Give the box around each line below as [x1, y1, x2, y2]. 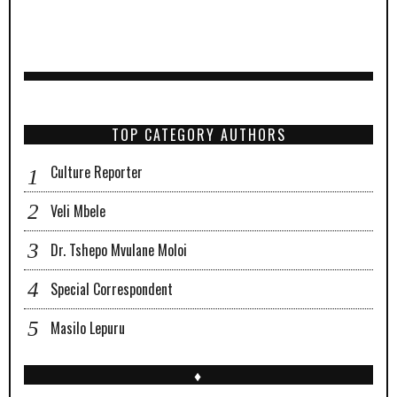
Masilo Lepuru [51, 317, 125, 339]
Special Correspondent [51, 278, 173, 300]
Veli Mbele [51, 200, 105, 222]
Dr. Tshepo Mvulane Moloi [51, 239, 187, 261]
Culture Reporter [51, 161, 143, 183]
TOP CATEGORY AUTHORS [111, 124, 286, 146]
